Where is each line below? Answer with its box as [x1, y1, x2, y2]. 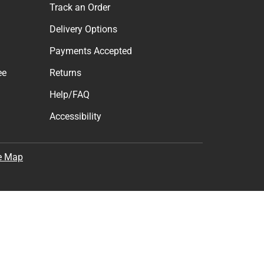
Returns [49, 67, 81, 78]
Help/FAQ [49, 88, 90, 100]
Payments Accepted [49, 45, 132, 57]
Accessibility [49, 110, 101, 122]
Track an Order [49, 1, 110, 13]
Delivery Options [49, 23, 117, 35]
